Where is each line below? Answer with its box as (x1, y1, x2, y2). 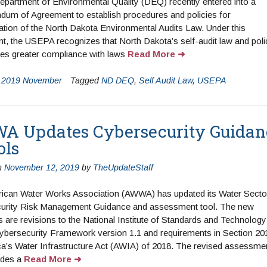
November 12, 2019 (4, 162, 79, 172)
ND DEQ (101, 75, 134, 85)
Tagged (70, 75, 101, 85)
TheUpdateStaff (92, 162, 153, 172)
